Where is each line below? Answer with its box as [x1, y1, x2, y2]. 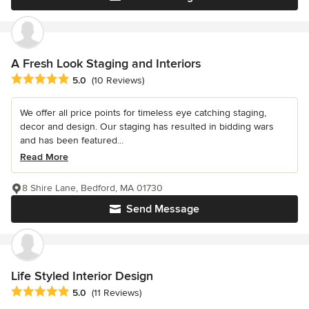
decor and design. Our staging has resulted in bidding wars [20, 120, 274, 132]
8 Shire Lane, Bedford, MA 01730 [22, 181, 163, 194]
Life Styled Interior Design [11, 268, 153, 283]
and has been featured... [20, 134, 123, 146]
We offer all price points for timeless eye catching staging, [20, 106, 266, 119]
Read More [20, 150, 68, 163]
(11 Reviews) [92, 287, 141, 299]
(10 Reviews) [92, 74, 144, 87]
